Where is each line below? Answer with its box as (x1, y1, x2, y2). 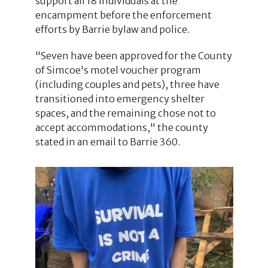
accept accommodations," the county (35, 121, 208, 133)
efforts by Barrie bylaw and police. (35, 23, 190, 35)
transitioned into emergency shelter (35, 92, 205, 105)
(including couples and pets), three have (35, 78, 220, 90)
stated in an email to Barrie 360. (35, 135, 180, 148)
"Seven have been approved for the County (35, 49, 232, 62)
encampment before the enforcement (35, 8, 212, 21)
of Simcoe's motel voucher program (35, 63, 201, 76)
